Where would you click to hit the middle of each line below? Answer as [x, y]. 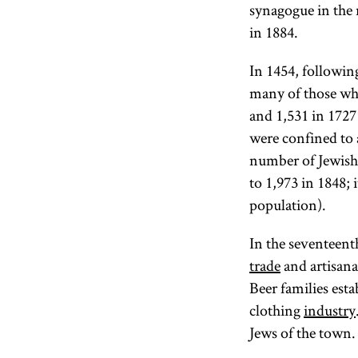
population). [288, 205]
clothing [276, 310]
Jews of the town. [302, 332]
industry [330, 310]
